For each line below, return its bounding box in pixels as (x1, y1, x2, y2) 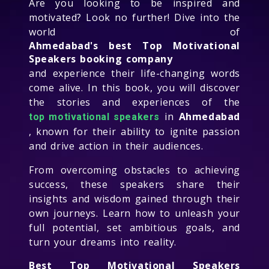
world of (29, 25, 240, 38)
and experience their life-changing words (29, 66, 240, 80)
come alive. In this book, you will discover (29, 80, 240, 94)
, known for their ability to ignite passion (29, 124, 240, 138)
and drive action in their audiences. (29, 139, 204, 153)
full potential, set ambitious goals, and (29, 220, 240, 234)
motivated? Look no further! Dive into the (29, 10, 240, 24)
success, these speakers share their (29, 177, 240, 191)
